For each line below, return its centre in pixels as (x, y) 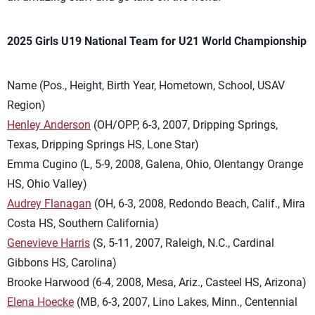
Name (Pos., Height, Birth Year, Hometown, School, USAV (146, 85)
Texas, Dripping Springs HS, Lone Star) (103, 144)
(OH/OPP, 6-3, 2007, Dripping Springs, (184, 125)
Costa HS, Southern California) (83, 223)
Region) (26, 105)
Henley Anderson (49, 125)
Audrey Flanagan (49, 204)
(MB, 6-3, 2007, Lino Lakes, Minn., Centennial (186, 302)
